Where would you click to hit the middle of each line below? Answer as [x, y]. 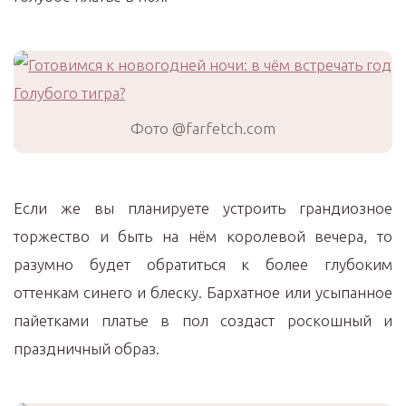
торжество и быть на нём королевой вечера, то [203, 236]
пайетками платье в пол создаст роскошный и [203, 320]
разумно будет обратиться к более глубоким [203, 264]
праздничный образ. [87, 348]
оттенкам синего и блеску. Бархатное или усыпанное [203, 292]
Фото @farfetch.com [203, 128]
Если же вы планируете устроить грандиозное [203, 208]
